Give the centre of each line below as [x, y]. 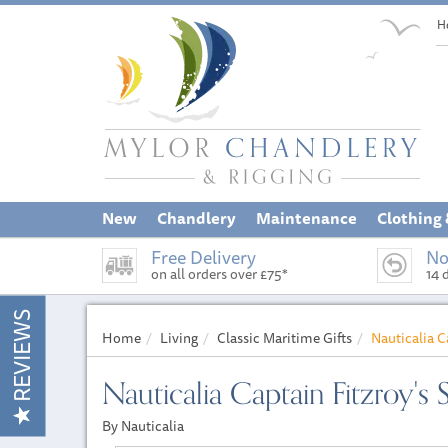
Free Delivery [203, 257]
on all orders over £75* [219, 274]
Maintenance [306, 218]
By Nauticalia [143, 426]
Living [179, 338]
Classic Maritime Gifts [284, 338]
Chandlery [196, 218]
